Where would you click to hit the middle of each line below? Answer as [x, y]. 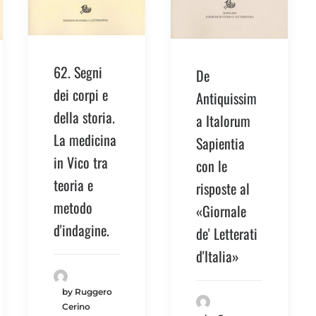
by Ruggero [87, 292]
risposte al [223, 188]
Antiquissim [226, 98]
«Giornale [221, 211]
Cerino [76, 307]
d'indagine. [81, 230]
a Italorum [223, 120]
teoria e [73, 185]
